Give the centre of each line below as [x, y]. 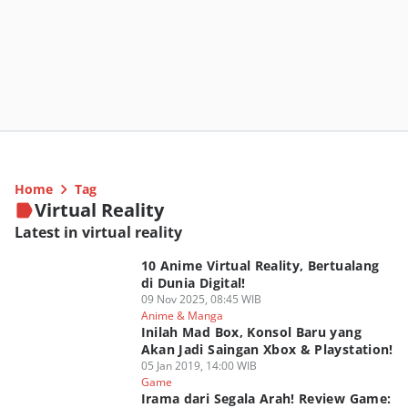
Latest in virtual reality [98, 232]
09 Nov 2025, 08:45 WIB [201, 299]
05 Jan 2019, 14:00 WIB [199, 366]
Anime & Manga [182, 316]
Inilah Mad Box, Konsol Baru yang [251, 332]
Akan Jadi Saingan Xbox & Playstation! [267, 349]
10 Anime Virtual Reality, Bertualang [260, 265]
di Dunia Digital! [193, 283]
